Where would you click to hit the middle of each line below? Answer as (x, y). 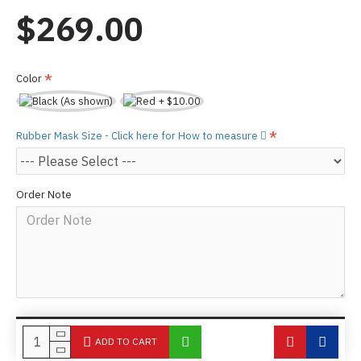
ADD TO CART (126, 342)
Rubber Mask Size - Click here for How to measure (138, 135)
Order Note (44, 194)
